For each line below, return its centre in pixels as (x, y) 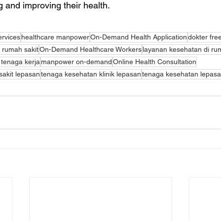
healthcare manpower (55, 37)
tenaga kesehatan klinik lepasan (91, 74)
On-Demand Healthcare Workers (91, 49)
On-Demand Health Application (139, 37)
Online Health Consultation (155, 62)
